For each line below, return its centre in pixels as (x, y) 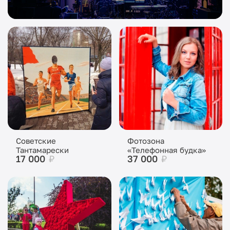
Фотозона (146, 141)
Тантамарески (42, 150)
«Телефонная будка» (166, 150)
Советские (36, 141)
